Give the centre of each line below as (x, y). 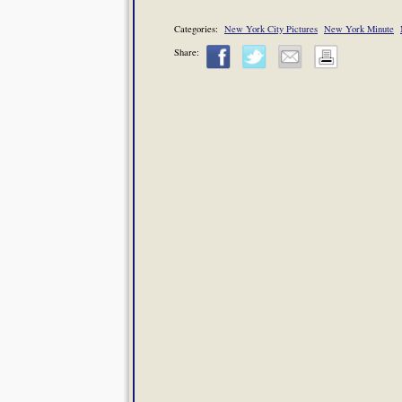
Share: (187, 52)
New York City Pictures (271, 29)
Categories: (199, 29)
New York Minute (359, 29)
